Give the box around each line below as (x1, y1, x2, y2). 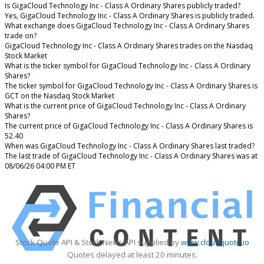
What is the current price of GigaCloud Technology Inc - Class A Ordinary (5, 100, 246, 111)
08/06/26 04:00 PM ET (5, 160, 75, 171)
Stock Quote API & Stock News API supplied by (15, 236, 181, 247)
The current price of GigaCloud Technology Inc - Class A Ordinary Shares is (5, 120, 253, 131)
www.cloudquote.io (180, 236, 249, 247)
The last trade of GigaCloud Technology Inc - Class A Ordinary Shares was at (5, 150, 258, 161)
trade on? (5, 30, 37, 41)
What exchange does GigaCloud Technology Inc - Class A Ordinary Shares (5, 20, 249, 31)
